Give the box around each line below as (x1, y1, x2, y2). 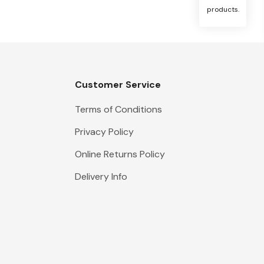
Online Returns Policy (75, 148, 165, 160)
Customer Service (75, 78, 161, 91)
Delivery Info (75, 170, 127, 183)
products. (206, 4, 239, 14)
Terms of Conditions (75, 103, 162, 115)
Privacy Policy (75, 126, 134, 138)
